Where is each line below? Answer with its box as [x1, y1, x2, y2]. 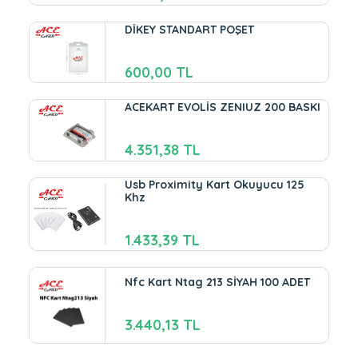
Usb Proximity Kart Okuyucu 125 [125, 177, 305, 192]
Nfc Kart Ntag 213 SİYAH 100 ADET [125, 275, 311, 290]
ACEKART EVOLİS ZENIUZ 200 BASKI [125, 100, 321, 115]
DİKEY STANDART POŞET [125, 22, 255, 37]
